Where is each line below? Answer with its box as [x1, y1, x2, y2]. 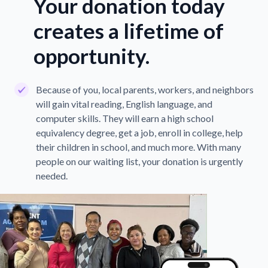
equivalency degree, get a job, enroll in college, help [36, 127, 243, 139]
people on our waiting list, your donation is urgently [36, 156, 243, 167]
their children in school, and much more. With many [36, 141, 241, 153]
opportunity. [33, 43, 150, 69]
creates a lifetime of [33, 18, 224, 44]
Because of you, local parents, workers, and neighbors [36, 84, 254, 96]
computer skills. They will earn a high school [36, 112, 214, 124]
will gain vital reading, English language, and [36, 98, 212, 110]
